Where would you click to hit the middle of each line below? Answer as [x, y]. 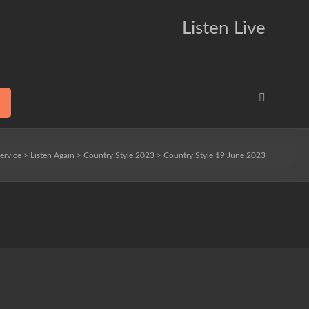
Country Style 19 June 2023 [215, 155]
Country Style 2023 [119, 155]
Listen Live [224, 28]
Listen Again [52, 155]
